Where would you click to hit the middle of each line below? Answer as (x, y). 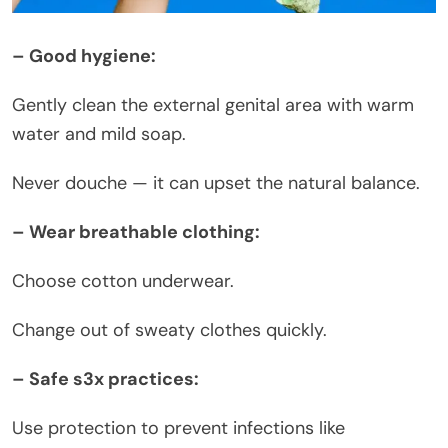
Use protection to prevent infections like (178, 427)
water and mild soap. (99, 133)
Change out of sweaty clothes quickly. (169, 329)
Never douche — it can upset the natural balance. (216, 182)
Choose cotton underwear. (123, 280)
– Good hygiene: (84, 55)
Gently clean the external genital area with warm (213, 104)
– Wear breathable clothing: (136, 231)
